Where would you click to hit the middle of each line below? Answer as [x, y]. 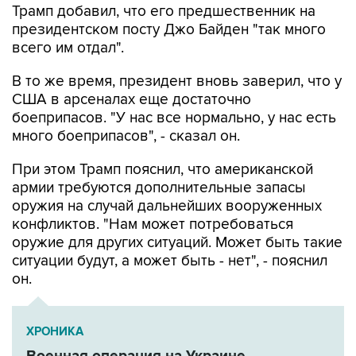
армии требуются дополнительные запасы [159, 188]
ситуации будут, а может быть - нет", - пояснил [170, 261]
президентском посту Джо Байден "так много [169, 29]
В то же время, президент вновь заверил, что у [177, 81]
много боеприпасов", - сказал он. [126, 136]
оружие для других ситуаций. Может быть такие [177, 242]
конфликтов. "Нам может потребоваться [153, 224]
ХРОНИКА [55, 331]
